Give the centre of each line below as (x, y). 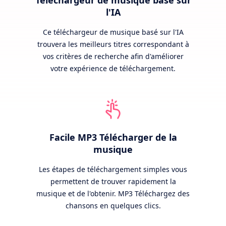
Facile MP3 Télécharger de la (113, 137)
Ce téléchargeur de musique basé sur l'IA (113, 32)
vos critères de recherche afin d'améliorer (113, 56)
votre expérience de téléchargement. (113, 68)
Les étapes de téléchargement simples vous (113, 169)
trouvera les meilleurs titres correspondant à (113, 44)
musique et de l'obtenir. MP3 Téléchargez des (113, 193)
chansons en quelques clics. (113, 205)
